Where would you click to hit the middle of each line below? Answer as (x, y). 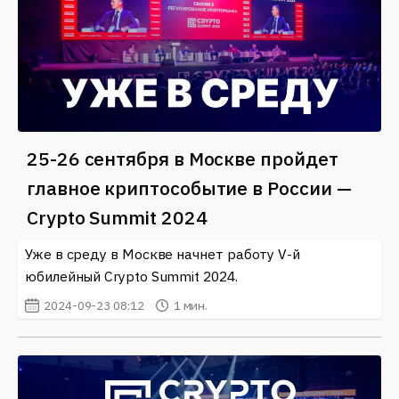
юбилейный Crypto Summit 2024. (131, 277)
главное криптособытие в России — (189, 188)
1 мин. (191, 306)
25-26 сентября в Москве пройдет (183, 159)
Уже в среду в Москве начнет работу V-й (163, 254)
